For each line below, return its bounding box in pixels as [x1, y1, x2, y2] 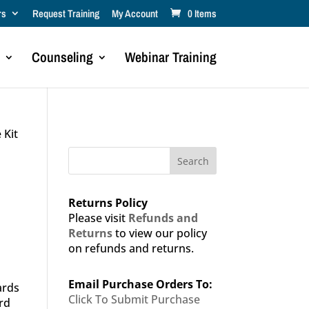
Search [177, 154, 209, 168]
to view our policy [112, 226, 207, 241]
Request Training [32, 6, 99, 21]
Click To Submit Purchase [68, 292, 200, 307]
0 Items [187, 6, 217, 21]
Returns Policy [68, 195, 148, 210]
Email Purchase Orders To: [68, 277, 212, 292]
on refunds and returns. [68, 241, 194, 256]
